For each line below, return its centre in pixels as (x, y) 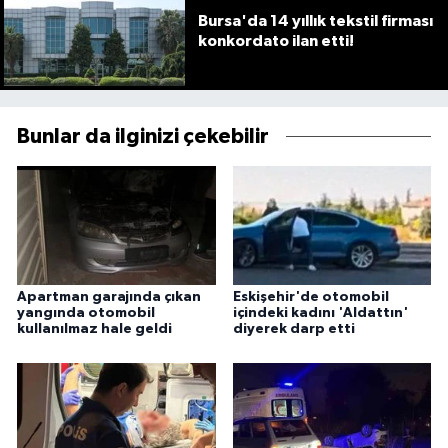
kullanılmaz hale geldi (94, 329)
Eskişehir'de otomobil (310, 297)
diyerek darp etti (293, 329)
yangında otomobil (86, 313)
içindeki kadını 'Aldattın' (320, 313)
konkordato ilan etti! (275, 41)
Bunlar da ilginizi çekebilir (143, 136)
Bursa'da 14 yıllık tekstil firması (315, 21)
